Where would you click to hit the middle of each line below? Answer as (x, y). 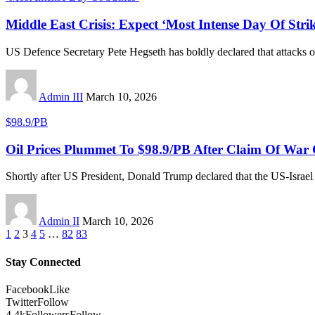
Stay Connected (43, 262)
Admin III (61, 96)
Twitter (21, 302)
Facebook (27, 289)
